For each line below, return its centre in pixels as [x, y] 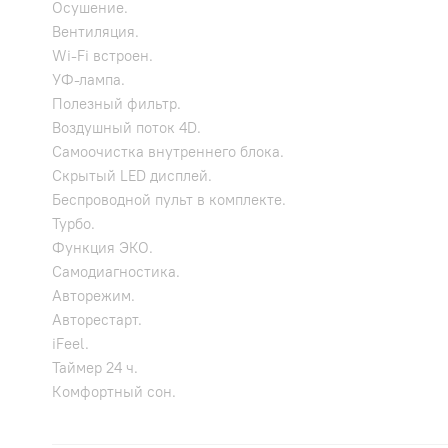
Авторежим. [93, 296]
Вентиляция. [95, 32]
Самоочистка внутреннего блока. [168, 152]
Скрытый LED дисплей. [132, 176]
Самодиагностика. [116, 272]
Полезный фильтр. [116, 104]
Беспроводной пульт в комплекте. [169, 200]
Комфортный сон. [114, 392]
